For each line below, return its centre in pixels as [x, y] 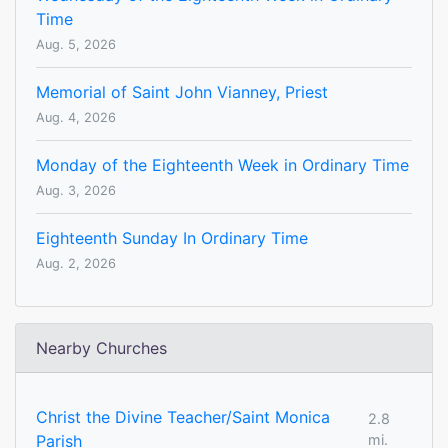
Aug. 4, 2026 [76, 118]
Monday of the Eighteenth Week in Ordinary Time [222, 165]
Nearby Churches [101, 348]
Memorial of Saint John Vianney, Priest [182, 92]
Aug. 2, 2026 [76, 264]
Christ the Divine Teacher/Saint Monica [183, 417]
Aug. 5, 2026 [76, 45]
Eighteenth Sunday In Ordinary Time [172, 238]
